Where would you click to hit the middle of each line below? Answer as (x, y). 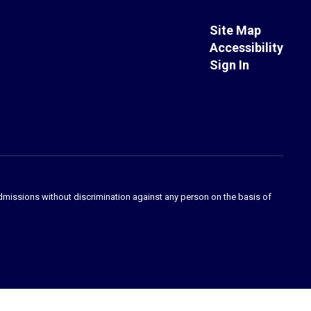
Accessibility (246, 48)
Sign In (229, 65)
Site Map (235, 30)
